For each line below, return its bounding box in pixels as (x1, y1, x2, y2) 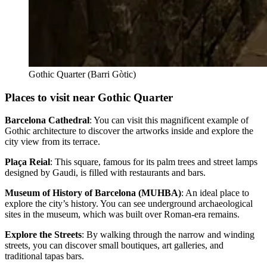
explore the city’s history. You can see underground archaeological (5, 198, 253, 209)
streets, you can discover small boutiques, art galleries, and (5, 240, 223, 251)
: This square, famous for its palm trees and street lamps (50, 157, 257, 167)
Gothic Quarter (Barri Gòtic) (29, 69, 136, 79)
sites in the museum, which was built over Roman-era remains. (5, 209, 240, 220)
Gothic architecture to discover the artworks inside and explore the (5, 126, 253, 136)
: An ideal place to (181, 188, 249, 198)
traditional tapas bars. (5, 251, 84, 262)
